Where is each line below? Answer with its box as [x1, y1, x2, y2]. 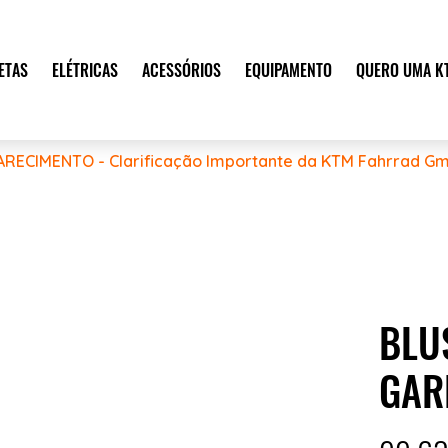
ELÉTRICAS [51, 57, 118, 82]
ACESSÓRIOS [141, 57, 221, 82]
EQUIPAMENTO [244, 57, 332, 82]
